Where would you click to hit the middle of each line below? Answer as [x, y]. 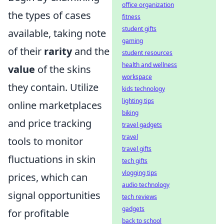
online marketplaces [55, 105]
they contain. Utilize [53, 87]
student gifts [139, 29]
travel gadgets [142, 125]
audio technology [146, 185]
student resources [147, 53]
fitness [131, 17]
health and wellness [149, 65]
